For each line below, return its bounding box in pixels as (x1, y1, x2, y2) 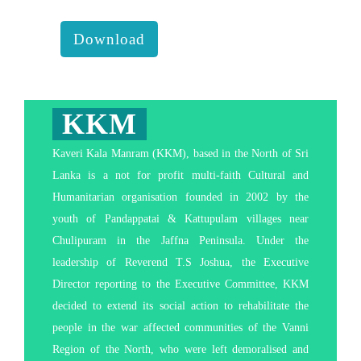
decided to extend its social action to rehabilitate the (52, 299, 309, 312)
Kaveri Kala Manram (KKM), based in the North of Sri (52, 147, 309, 160)
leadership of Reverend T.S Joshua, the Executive (52, 255, 309, 268)
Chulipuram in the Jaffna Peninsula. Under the (52, 234, 309, 247)
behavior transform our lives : (60, 3, 282, 20)
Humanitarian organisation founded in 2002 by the (52, 190, 309, 203)
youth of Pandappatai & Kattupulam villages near (52, 212, 309, 225)
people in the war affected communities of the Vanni (52, 321, 309, 334)
